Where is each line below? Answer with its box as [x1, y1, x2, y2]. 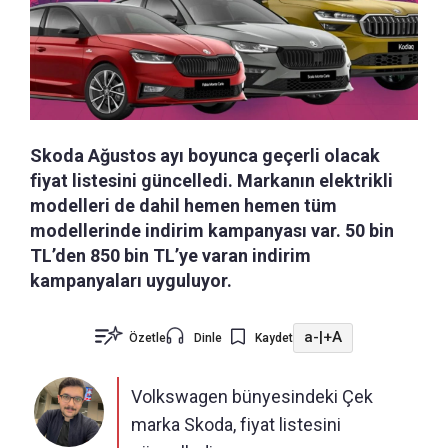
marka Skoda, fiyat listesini [131, 413, 341, 435]
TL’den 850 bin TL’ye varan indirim [30, 244, 311, 266]
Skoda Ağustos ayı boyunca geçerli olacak [30, 144, 380, 166]
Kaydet [255, 330, 293, 345]
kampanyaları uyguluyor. [30, 269, 232, 291]
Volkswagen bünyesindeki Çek [131, 385, 373, 407]
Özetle [129, 330, 166, 345]
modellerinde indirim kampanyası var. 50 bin [30, 219, 394, 241]
